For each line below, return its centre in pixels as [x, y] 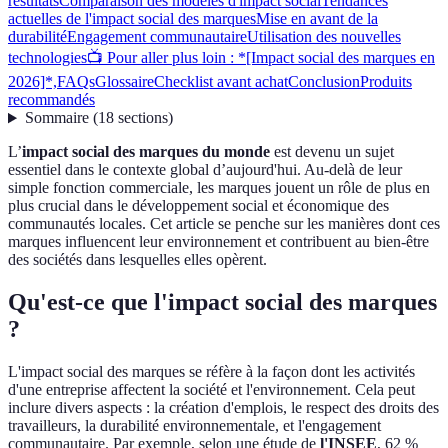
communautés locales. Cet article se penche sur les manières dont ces [224, 224]
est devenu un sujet [332, 152]
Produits [386, 82]
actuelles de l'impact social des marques [132, 19]
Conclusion [324, 82]
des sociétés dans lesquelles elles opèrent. [137, 260]
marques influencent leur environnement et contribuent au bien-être [218, 242]
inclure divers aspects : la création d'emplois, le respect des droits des [223, 408]
